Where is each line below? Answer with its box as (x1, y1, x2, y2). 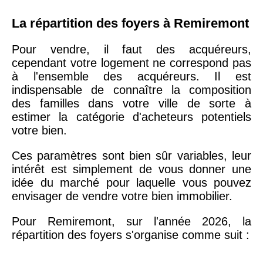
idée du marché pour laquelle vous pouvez (12, 176, 251, 189)
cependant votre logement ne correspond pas (12, 56, 251, 69)
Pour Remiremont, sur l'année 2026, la (12, 214, 251, 228)
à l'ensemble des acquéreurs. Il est (12, 69, 251, 83)
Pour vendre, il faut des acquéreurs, (12, 42, 251, 56)
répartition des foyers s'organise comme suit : (12, 228, 249, 241)
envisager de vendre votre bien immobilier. (12, 189, 232, 203)
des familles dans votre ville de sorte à (12, 96, 251, 110)
